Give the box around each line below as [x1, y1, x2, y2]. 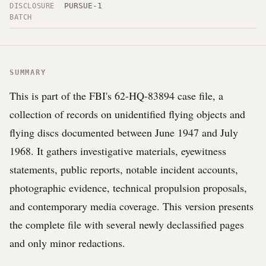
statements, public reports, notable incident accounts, [9, 162, 238, 176]
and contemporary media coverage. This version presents [9, 199, 254, 213]
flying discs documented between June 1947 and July [9, 125, 238, 140]
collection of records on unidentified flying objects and [9, 107, 245, 121]
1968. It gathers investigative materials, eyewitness [9, 144, 226, 158]
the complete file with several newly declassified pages [9, 217, 244, 232]
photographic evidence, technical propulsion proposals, [9, 180, 247, 195]
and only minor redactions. [9, 236, 125, 250]
